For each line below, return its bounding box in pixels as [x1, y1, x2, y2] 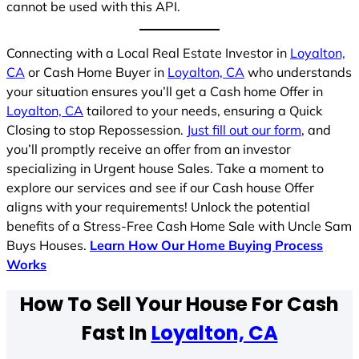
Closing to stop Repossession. [6, 122, 187, 139]
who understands [244, 64, 352, 81]
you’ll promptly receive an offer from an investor [6, 141, 291, 158]
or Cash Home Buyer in [25, 64, 167, 81]
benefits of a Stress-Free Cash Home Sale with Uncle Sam [6, 218, 352, 235]
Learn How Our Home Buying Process [90, 237, 323, 254]
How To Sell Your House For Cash [20, 291, 339, 318]
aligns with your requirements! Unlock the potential [6, 199, 310, 216]
